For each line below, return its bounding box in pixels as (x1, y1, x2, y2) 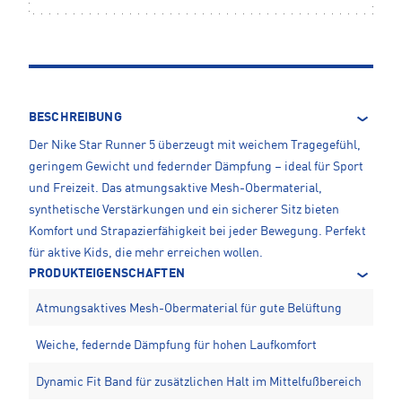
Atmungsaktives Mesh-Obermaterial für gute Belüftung (36, 302, 342, 316)
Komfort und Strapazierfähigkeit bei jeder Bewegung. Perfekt (29, 225, 366, 239)
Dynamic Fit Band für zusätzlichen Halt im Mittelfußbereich (36, 376, 362, 389)
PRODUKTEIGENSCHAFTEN (29, 267, 185, 281)
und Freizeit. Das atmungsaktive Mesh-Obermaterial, (29, 182, 322, 196)
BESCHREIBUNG (29, 111, 122, 125)
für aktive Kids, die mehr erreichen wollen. (29, 247, 263, 260)
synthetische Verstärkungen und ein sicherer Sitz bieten (29, 204, 339, 217)
